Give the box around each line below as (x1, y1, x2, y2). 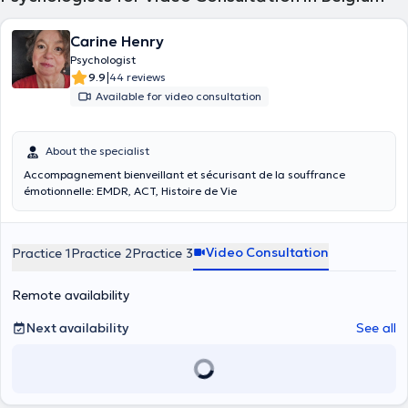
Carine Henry (70, 32, 164, 50)
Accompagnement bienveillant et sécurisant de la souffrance (24, 168, 345, 181)
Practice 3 (132, 245, 193, 261)
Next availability (26, 320, 128, 336)
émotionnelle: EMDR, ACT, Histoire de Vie (24, 184, 237, 198)
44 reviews (109, 70, 166, 84)
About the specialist (46, 144, 149, 158)
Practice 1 (12, 245, 71, 261)
